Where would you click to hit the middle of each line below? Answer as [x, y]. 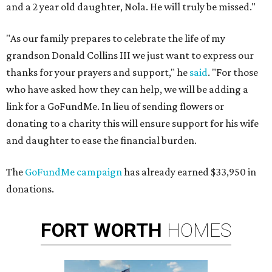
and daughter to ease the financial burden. [101, 140]
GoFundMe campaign [73, 172]
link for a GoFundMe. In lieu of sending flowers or [115, 106]
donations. [30, 189]
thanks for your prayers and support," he [98, 72]
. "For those [233, 72]
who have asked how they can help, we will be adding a [127, 89]
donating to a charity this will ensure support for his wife [132, 123]
